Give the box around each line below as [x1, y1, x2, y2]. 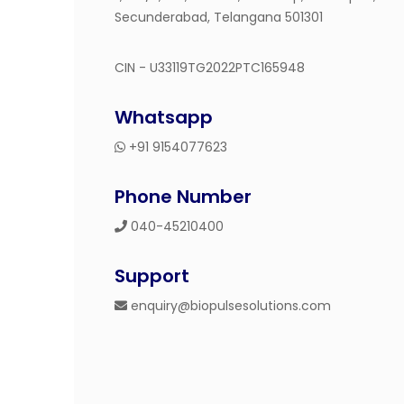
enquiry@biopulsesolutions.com [127, 297, 331, 315]
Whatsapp [115, 105, 213, 130]
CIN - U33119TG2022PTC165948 [115, 59, 305, 77]
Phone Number [115, 184, 252, 209]
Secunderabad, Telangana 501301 [115, 8, 323, 26]
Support [115, 263, 189, 289]
